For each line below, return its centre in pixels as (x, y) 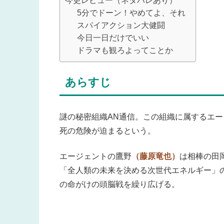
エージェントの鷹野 (95, 156)
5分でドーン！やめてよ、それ (131, 13)
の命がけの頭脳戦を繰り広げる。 (119, 184)
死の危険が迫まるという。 (107, 131)
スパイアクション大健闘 (121, 25)
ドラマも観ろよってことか (125, 50)
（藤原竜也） (155, 156)
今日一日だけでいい (113, 38)
